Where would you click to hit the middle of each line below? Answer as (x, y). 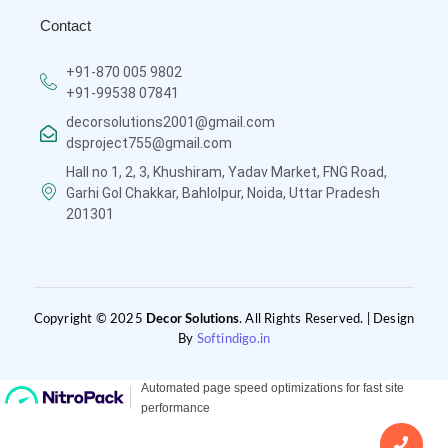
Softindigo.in (233, 339)
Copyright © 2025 (90, 319)
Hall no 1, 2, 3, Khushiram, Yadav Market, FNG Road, (227, 172)
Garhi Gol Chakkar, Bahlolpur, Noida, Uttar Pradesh (223, 193)
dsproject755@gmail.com (149, 143)
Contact (65, 25)
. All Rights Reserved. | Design (327, 319)
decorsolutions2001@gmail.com (171, 122)
